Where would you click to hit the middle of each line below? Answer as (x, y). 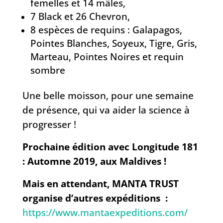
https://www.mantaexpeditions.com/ (105, 213)
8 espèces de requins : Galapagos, (106, 30)
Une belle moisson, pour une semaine (108, 96)
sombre (48, 70)
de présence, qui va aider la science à (106, 110)
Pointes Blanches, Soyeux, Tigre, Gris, (113, 43)
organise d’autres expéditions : (96, 198)
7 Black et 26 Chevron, (80, 16)
